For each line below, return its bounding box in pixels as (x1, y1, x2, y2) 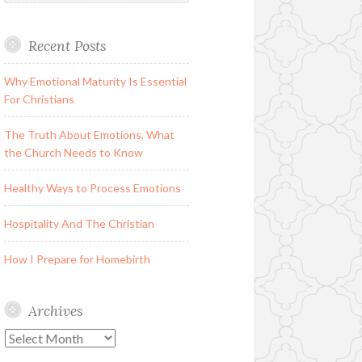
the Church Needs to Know (3, 145, 143, 159)
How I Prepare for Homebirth (3, 251, 150, 266)
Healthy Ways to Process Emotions (3, 180, 181, 195)
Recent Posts (27, 36, 106, 55)
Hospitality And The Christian (3, 216, 154, 230)
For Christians (3, 91, 74, 106)
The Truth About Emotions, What (3, 127, 175, 141)
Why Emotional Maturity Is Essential (3, 74, 187, 88)
